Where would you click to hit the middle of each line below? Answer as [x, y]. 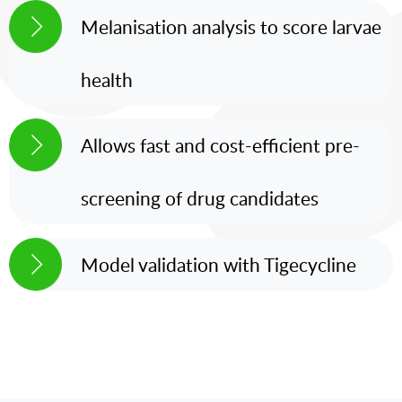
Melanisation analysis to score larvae [231, 27]
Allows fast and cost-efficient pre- [220, 145]
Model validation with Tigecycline [218, 264]
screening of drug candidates [200, 198]
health [107, 80]
